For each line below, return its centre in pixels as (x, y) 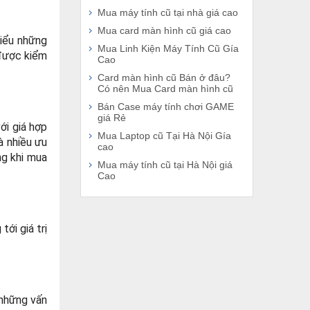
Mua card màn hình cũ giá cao (164, 30)
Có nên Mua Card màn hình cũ (165, 89)
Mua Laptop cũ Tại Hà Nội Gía (164, 136)
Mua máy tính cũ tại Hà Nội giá (165, 165)
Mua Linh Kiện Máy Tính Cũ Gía (168, 48)
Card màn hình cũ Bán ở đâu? (164, 77)
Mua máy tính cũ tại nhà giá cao (168, 12)
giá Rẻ (112, 118)
